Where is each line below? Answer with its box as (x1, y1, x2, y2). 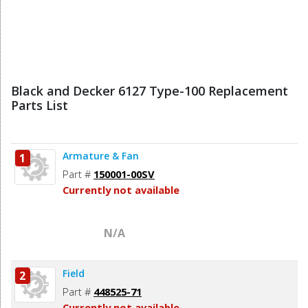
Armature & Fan (63, 148, 139, 162)
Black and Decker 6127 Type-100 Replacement (11, 82, 288, 99)
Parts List (11, 96, 68, 113)
